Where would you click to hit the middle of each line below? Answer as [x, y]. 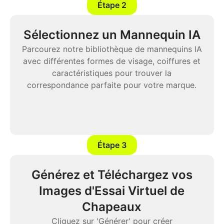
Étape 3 [112, 145]
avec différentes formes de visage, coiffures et [112, 61]
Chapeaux [112, 207]
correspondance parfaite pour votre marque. [112, 85]
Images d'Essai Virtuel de [112, 191]
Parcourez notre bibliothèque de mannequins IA [112, 49]
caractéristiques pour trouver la [112, 73]
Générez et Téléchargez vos [112, 175]
